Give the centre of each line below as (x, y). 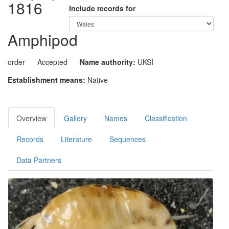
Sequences (128, 139)
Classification (166, 118)
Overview (31, 118)
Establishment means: (47, 80)
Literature (76, 139)
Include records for (102, 8)
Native (98, 80)
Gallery (75, 118)
